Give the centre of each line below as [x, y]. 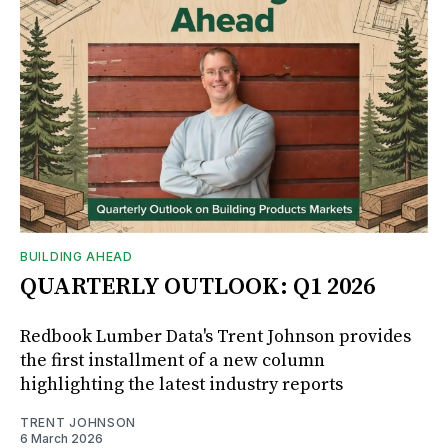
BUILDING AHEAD [76, 256]
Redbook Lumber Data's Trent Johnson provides [215, 336]
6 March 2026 [61, 438]
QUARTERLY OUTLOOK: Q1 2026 [197, 286]
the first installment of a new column [172, 360]
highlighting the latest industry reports [181, 384]
